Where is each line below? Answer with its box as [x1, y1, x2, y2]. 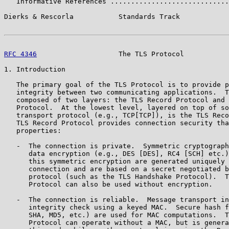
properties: [4, 126, 61, 134]
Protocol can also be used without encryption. [4, 180, 213, 188]
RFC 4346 [4, 50, 37, 58]
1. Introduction [4, 65, 65, 73]
